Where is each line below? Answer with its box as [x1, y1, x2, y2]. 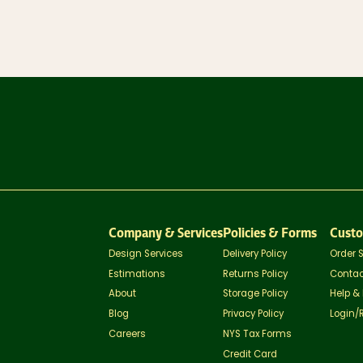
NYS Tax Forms [223, 329, 293, 340]
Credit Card [223, 349, 278, 360]
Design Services [109, 249, 184, 259]
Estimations [109, 269, 166, 280]
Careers [109, 329, 147, 340]
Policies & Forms [223, 224, 318, 241]
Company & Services [109, 224, 224, 241]
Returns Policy [223, 269, 288, 280]
